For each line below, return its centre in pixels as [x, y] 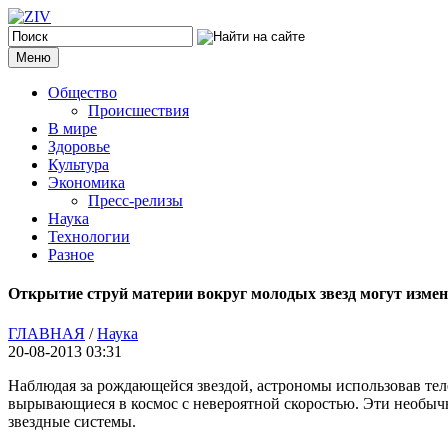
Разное [71, 254]
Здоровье [79, 146]
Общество [82, 92]
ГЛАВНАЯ [46, 333]
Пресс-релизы [135, 200]
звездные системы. [72, 421]
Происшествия [138, 110]
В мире [72, 128]
